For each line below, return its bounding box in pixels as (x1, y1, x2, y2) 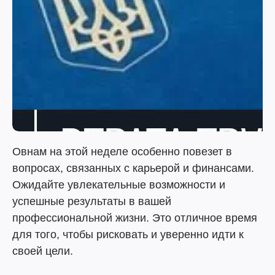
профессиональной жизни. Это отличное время (12, 212, 257, 224)
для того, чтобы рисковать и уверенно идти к (12, 228, 244, 241)
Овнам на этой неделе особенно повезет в (12, 145, 232, 158)
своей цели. (12, 245, 73, 257)
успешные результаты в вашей (12, 195, 171, 207)
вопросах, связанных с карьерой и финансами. (12, 162, 254, 174)
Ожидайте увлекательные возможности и (12, 179, 225, 191)
